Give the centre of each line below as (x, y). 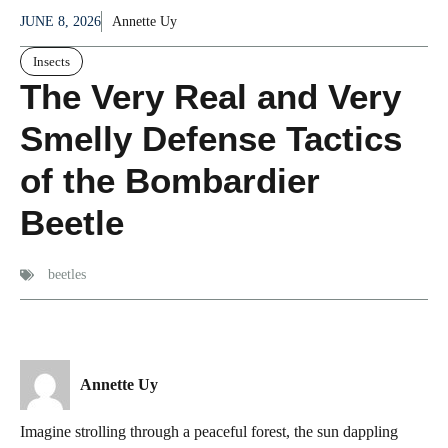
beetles (67, 275)
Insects (51, 62)
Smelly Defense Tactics (211, 139)
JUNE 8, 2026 (60, 22)
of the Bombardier (170, 181)
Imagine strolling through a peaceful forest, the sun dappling (209, 432)
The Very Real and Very (210, 97)
